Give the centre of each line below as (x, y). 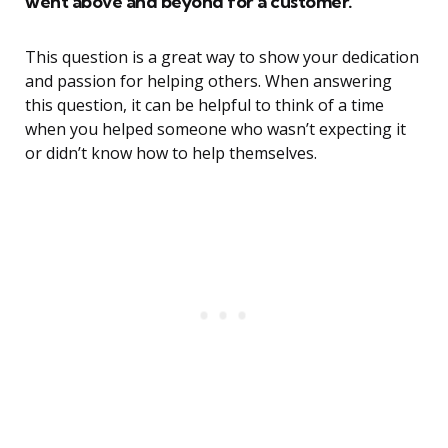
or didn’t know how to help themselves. (171, 153)
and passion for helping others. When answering (208, 81)
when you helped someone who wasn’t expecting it (215, 129)
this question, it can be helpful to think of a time (204, 105)
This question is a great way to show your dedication (222, 57)
